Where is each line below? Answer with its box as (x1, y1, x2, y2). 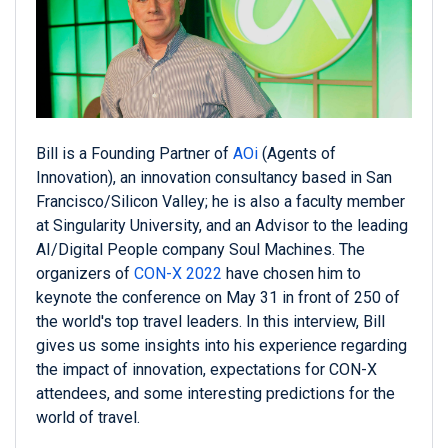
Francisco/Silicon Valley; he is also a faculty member (36, 192, 405, 212)
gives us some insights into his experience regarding (36, 336, 407, 356)
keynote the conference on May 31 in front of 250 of (36, 288, 400, 308)
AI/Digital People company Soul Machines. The (36, 240, 365, 260)
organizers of (36, 264, 134, 284)
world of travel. (36, 408, 140, 428)
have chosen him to (222, 264, 361, 284)
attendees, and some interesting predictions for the (36, 384, 395, 404)
